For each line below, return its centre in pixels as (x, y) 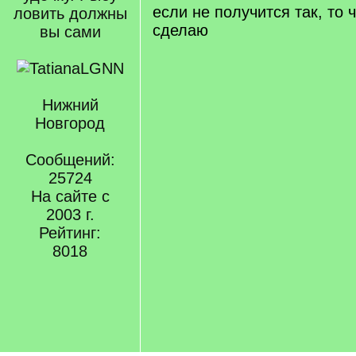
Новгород (70, 123)
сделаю (180, 30)
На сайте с (70, 196)
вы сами (70, 32)
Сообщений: (70, 160)
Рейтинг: (70, 233)
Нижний (70, 105)
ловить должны (70, 14)
